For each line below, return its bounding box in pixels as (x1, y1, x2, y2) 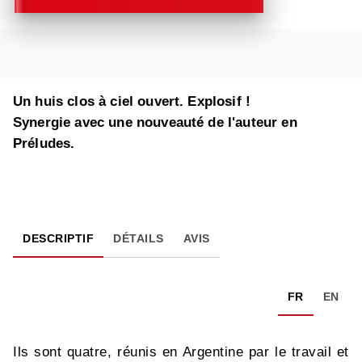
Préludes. (13, 136, 79, 152)
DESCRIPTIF (23, 232, 94, 246)
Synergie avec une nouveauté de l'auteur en (13, 115, 297, 131)
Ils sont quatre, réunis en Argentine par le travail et (13, 344, 349, 360)
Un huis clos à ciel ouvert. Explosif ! (13, 94, 255, 110)
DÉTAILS (113, 232, 164, 246)
